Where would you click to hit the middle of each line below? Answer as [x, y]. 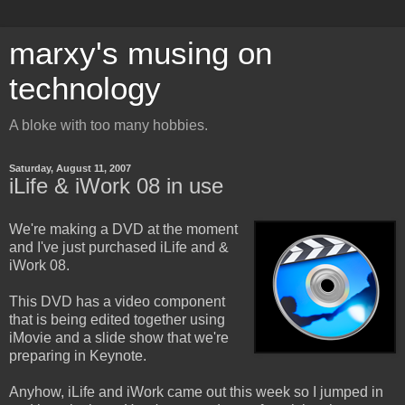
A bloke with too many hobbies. [108, 125]
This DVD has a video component [117, 301]
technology [85, 89]
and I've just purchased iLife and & [119, 247]
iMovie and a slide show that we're [119, 337]
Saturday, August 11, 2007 [70, 168]
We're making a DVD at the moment [123, 229]
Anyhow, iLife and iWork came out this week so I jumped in [196, 391]
